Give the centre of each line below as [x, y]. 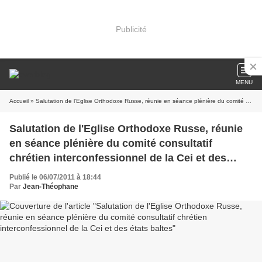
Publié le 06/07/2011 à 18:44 [55, 177]
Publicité [131, 29]
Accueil [19, 101]
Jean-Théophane [51, 187]
